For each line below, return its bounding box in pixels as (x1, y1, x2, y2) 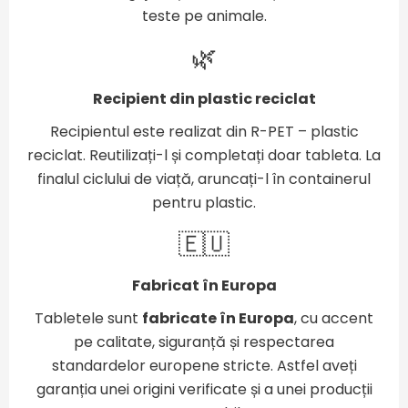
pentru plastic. (152, 192, 256, 214)
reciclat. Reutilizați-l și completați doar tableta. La (27, 145, 381, 167)
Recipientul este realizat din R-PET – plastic (49, 121, 359, 143)
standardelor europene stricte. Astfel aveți (51, 355, 357, 377)
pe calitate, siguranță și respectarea (74, 331, 334, 353)
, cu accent (294, 308, 373, 330)
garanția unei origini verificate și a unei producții (36, 379, 372, 401)
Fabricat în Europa (131, 275, 277, 297)
